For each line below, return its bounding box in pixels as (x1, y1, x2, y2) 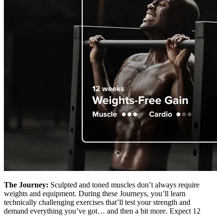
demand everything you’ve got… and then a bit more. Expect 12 (4, 206, 201, 215)
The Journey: (4, 180, 48, 189)
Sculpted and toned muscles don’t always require (48, 180, 200, 189)
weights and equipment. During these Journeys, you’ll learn (4, 189, 186, 198)
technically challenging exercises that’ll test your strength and (4, 198, 190, 206)
